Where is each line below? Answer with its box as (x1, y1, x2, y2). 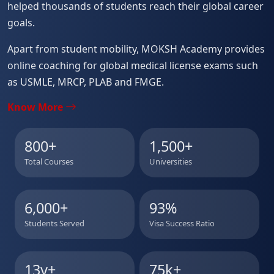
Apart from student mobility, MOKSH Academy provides (7, 42, 265, 56)
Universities (149, 156, 192, 168)
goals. (7, 16, 35, 30)
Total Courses (24, 156, 73, 168)
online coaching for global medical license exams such (7, 59, 258, 73)
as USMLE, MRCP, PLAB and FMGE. (7, 75, 164, 89)
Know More (7, 100, 65, 114)
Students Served (24, 218, 84, 229)
